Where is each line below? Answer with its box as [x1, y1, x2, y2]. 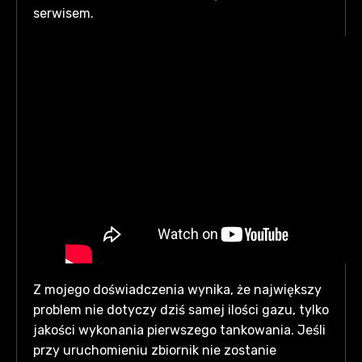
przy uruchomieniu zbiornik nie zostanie [33, 343, 276, 358]
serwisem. [33, 6, 94, 21]
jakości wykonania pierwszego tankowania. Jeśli [33, 322, 326, 338]
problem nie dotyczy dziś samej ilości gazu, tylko [33, 302, 329, 318]
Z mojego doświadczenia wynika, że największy [33, 282, 322, 297]
